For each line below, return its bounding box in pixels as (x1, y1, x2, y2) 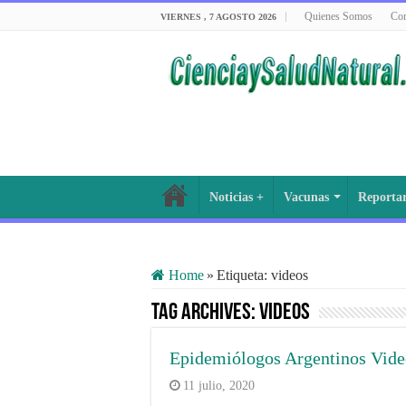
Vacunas (284, 190, 329, 204)
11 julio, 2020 (183, 379, 255, 392)
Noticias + (209, 190, 264, 204)
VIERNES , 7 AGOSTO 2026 (160, 12, 276, 22)
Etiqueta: (217, 267, 271, 283)
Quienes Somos (304, 10, 372, 23)
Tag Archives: (151, 301, 259, 325)
